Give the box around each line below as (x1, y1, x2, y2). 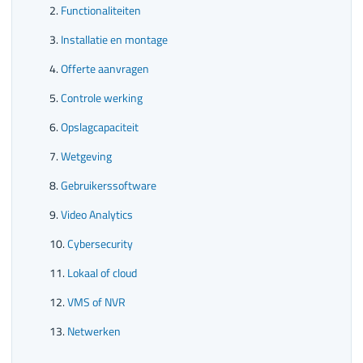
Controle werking (61, 89, 143, 107)
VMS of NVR (67, 293, 126, 311)
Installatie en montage (61, 31, 168, 49)
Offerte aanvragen (61, 60, 149, 78)
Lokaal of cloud (67, 264, 137, 282)
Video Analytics (61, 206, 133, 224)
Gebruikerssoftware (61, 177, 156, 194)
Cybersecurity (67, 235, 133, 253)
